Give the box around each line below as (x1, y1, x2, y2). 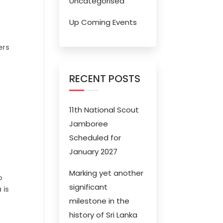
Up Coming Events (69, 17, 137, 27)
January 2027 (69, 146, 118, 157)
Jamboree (69, 118, 109, 129)
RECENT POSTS (69, 72, 141, 86)
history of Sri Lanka (69, 210, 138, 220)
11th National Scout (69, 105, 139, 115)
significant (69, 182, 108, 192)
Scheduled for (69, 132, 121, 143)
